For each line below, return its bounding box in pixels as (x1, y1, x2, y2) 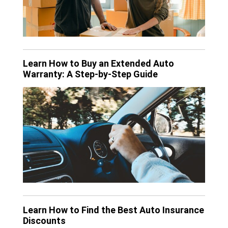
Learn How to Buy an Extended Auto (23, 58, 174, 69)
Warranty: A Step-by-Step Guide (23, 69, 158, 80)
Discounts (23, 215, 66, 226)
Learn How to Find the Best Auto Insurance (23, 204, 204, 215)
